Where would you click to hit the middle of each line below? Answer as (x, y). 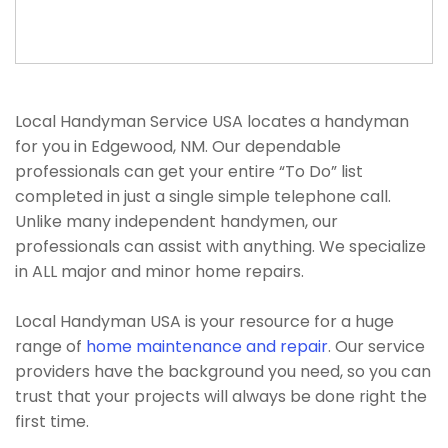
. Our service (376, 346)
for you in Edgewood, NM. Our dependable (178, 146)
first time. (52, 421)
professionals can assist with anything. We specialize (220, 246)
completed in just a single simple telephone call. (203, 196)
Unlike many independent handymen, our (176, 221)
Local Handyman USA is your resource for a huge (204, 321)
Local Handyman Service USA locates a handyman (212, 121)
